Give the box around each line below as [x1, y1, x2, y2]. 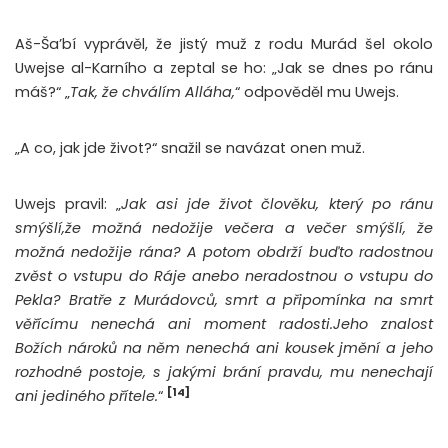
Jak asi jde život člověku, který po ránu [121, 194, 434, 215]
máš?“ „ [15, 82, 70, 103]
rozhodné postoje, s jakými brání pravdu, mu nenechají [15, 362, 433, 383]
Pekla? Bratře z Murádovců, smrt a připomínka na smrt [15, 290, 433, 311]
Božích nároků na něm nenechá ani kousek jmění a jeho [15, 338, 433, 359]
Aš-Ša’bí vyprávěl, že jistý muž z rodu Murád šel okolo [15, 34, 433, 55]
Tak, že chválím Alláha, [70, 82, 235, 103]
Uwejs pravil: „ [15, 194, 122, 215]
